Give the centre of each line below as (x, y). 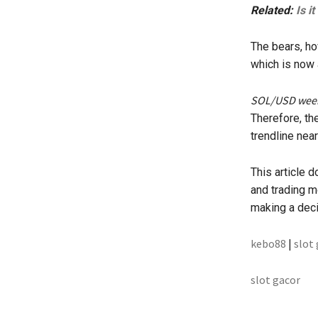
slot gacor (275, 280)
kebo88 (268, 244)
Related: (273, 11)
